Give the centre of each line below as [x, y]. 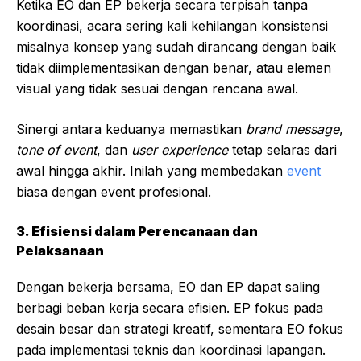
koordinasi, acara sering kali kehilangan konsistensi [172, 26]
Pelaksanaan [60, 251]
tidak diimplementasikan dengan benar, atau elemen [174, 68]
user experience [180, 150]
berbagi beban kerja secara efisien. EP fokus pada [170, 308]
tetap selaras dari [282, 150]
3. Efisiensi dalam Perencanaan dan [137, 232]
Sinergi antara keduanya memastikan [131, 129]
